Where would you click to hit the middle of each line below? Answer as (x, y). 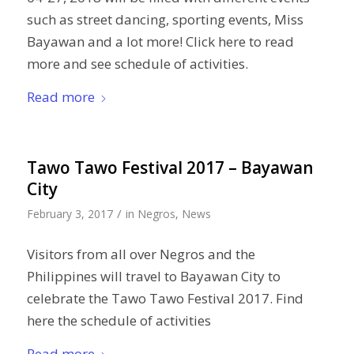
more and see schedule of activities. (137, 63)
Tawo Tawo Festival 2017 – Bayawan (170, 168)
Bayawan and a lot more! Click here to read (160, 41)
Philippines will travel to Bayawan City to (153, 276)
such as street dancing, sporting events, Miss (165, 19)
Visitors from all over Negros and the (141, 254)
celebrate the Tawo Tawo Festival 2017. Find (165, 298)
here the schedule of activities (119, 320)
